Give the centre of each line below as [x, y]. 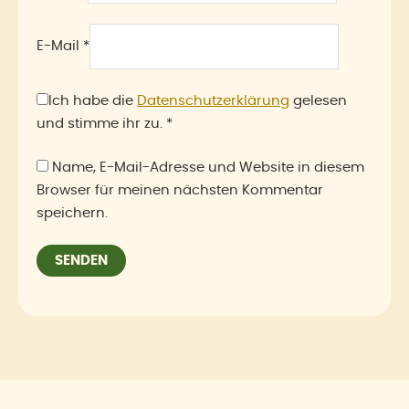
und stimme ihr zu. [100, 124]
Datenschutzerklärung [213, 101]
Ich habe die [93, 101]
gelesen [318, 101]
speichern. [72, 213]
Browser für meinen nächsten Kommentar [180, 190]
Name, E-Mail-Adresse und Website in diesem [208, 167]
